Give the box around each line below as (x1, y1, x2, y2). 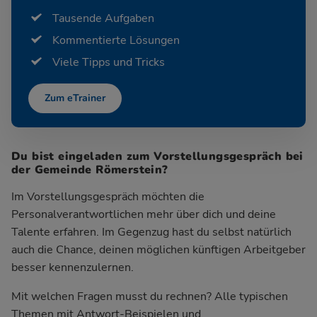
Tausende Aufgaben (52, 10, 154, 26)
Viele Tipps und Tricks (52, 54, 165, 70)
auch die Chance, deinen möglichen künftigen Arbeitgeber (11, 241, 306, 258)
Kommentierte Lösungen (52, 32, 180, 48)
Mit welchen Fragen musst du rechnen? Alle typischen (11, 288, 288, 304)
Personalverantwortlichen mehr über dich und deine (11, 206, 276, 222)
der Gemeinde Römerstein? (11, 161, 168, 178)
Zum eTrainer (45, 91, 105, 105)
